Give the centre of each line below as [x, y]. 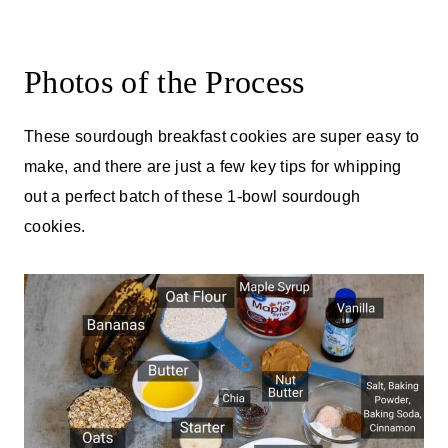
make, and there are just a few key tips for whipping [213, 166]
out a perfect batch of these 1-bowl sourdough [192, 196]
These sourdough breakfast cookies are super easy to [222, 136]
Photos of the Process [164, 81]
